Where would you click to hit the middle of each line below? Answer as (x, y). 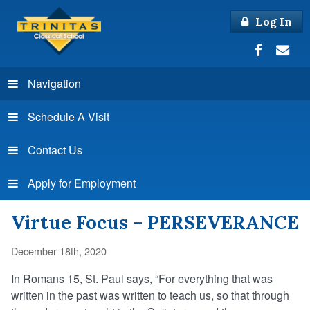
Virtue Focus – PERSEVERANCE (155, 222)
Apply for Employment (82, 183)
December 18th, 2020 (59, 251)
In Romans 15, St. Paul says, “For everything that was (142, 279)
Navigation (54, 83)
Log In (272, 22)
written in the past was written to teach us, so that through (150, 295)
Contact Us (55, 149)
